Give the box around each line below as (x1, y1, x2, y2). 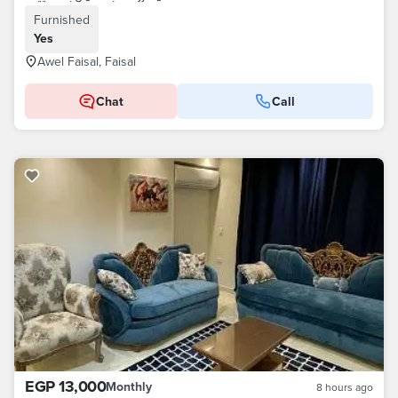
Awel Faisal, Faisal (37, 52, 136, 70)
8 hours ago (316, 379, 373, 394)
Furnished (34, 11, 90, 28)
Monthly (106, 378, 152, 395)
